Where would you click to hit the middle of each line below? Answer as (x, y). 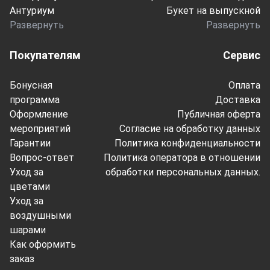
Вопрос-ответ (42, 158)
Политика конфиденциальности (187, 143)
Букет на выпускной (213, 11)
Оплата (244, 85)
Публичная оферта (219, 114)
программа (35, 100)
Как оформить (43, 244)
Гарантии (30, 143)
